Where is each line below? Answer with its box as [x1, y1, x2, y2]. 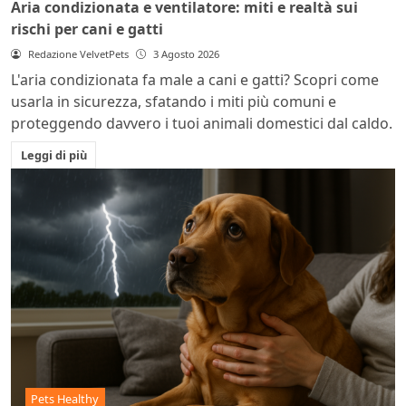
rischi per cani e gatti [11, 18, 163, 39]
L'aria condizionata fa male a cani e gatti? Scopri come [11, 69, 379, 90]
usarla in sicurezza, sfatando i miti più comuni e [11, 91, 336, 111]
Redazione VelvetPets [27, 46, 129, 61]
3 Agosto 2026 [152, 46, 219, 61]
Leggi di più [20, 146, 87, 163]
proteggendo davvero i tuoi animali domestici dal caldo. [11, 112, 392, 133]
